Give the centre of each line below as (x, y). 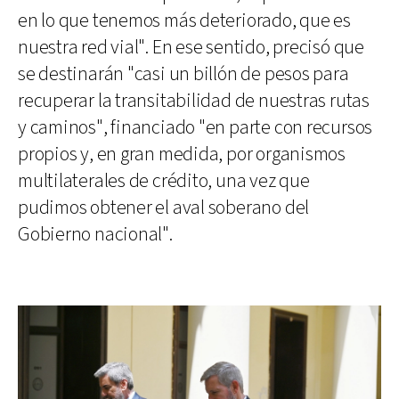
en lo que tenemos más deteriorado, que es (184, 20)
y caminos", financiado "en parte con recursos (195, 127)
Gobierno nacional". (95, 234)
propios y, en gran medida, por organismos (182, 154)
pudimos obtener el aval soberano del (164, 208)
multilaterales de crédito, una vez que (164, 181)
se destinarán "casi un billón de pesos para (183, 74)
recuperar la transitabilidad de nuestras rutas (194, 101)
